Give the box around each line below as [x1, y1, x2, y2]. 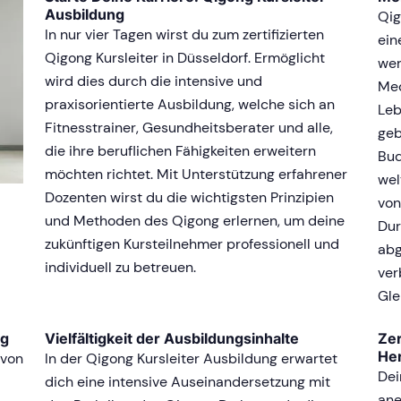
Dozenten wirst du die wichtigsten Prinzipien [45, 187, 334, 207]
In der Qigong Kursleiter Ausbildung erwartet [45, 348, 337, 368]
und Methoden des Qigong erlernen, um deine [45, 210, 345, 230]
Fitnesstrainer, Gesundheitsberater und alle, [45, 117, 333, 137]
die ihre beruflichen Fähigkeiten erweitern [45, 141, 316, 160]
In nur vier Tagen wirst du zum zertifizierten [45, 24, 324, 44]
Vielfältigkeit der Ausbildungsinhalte [45, 328, 299, 347]
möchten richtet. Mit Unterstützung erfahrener [45, 164, 347, 183]
